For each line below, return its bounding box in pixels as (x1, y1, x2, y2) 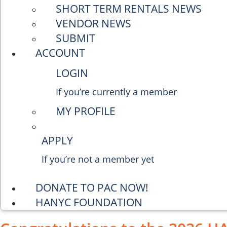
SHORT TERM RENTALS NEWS (56, 2, 202, 16)
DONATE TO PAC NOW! (35, 180, 148, 195)
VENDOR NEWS (56, 16, 131, 30)
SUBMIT (56, 31, 95, 45)
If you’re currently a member (56, 86, 177, 98)
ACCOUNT (35, 46, 85, 60)
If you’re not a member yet (42, 153, 154, 165)
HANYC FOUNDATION (35, 195, 142, 209)
